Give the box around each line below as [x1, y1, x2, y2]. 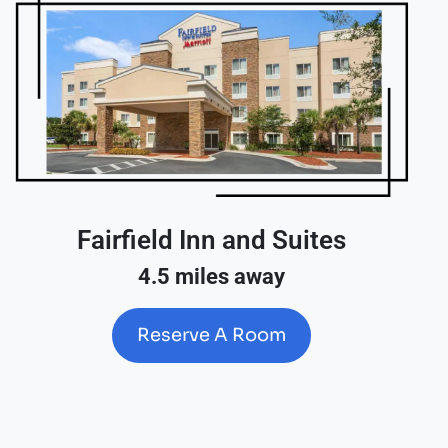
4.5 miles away [138, 263, 286, 289]
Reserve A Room [137, 323, 287, 346]
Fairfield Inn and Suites [77, 224, 347, 255]
